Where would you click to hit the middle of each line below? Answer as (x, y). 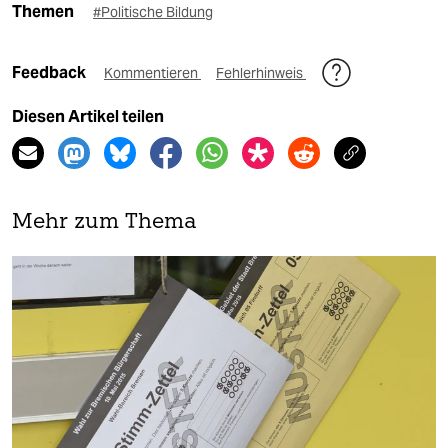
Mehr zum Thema (104, 222)
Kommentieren (152, 72)
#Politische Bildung (153, 11)
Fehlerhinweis (261, 72)
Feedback (50, 72)
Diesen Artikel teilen (88, 116)
